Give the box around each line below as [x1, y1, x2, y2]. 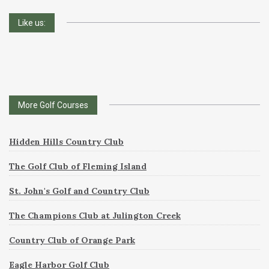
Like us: [18, 17, 46, 28]
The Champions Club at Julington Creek [9, 210, 181, 221]
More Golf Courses [18, 100, 88, 110]
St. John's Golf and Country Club [9, 185, 150, 196]
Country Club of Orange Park [9, 234, 135, 246]
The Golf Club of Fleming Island [9, 160, 147, 172]
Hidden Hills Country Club [9, 136, 124, 147]
